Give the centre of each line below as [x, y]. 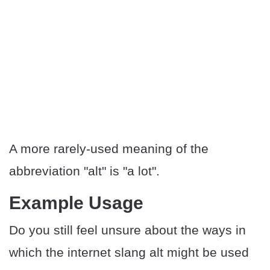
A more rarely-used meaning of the [109, 149]
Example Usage [76, 203]
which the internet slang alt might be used [129, 253]
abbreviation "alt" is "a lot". [84, 171]
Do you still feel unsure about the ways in [127, 230]
